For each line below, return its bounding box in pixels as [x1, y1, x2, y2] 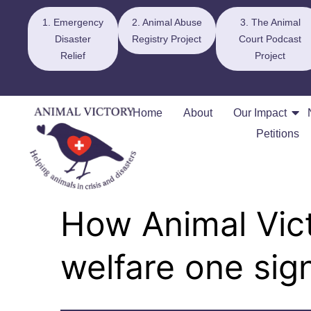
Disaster [54, 33, 91, 44]
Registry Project [132, 33, 202, 44]
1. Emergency [42, 17, 103, 28]
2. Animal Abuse [131, 17, 202, 28]
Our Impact [233, 106, 287, 119]
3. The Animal [239, 17, 301, 28]
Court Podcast [239, 33, 302, 44]
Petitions [256, 127, 300, 140]
